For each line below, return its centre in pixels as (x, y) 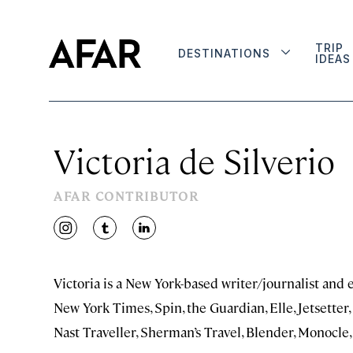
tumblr (125, 236)
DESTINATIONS (225, 53)
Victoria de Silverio (194, 160)
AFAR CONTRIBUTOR (126, 196)
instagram (96, 236)
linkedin (169, 236)
